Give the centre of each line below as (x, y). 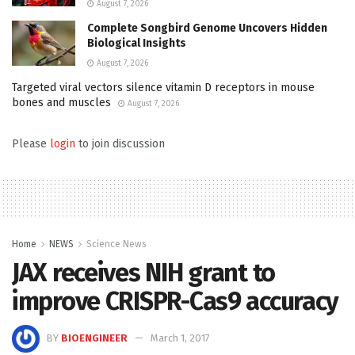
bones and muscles (61, 102)
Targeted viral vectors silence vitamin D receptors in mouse (163, 87)
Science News (116, 244)
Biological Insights (137, 43)
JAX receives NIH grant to (143, 272)
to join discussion (120, 143)
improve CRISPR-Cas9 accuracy (176, 301)
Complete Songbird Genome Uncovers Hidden (207, 28)
